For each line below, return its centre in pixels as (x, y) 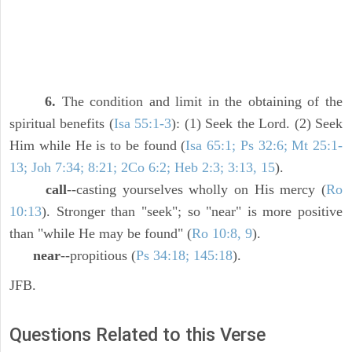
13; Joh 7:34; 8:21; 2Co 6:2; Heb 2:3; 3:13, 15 (142, 168)
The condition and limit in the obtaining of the (200, 102)
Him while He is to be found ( (98, 146)
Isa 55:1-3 (143, 124)
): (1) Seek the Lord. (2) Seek (257, 124)
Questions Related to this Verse (137, 335)
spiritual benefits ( (62, 124)
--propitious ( (98, 256)
